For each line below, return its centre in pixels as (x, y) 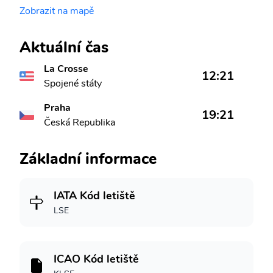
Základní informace (88, 159)
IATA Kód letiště (94, 196)
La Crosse (66, 69)
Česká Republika (80, 122)
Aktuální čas (64, 47)
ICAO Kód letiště (96, 259)
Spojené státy (73, 83)
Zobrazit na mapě (57, 11)
